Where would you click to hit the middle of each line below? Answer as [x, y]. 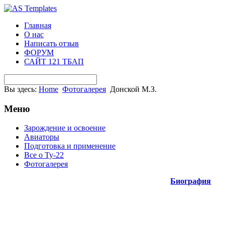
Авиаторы [42, 137]
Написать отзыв [51, 43]
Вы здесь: [21, 89]
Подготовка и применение [70, 146]
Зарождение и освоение [65, 128]
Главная [38, 25]
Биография [191, 181]
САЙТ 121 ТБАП [54, 62]
